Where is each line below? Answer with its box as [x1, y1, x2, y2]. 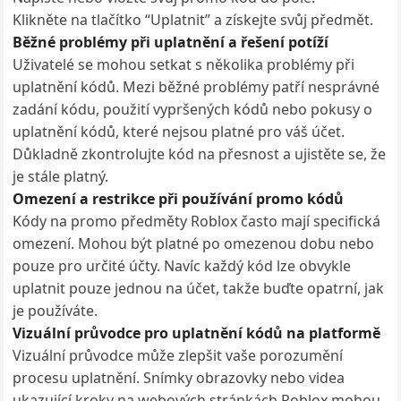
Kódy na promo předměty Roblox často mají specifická [13, 211, 381, 231]
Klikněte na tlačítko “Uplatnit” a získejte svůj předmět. [13, 10, 374, 30]
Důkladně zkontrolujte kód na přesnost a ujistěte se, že [13, 144, 387, 164]
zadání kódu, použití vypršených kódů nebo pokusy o [13, 99, 373, 119]
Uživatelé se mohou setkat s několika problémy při [13, 55, 355, 74]
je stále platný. [13, 166, 109, 186]
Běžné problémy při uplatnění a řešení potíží [13, 32, 329, 52]
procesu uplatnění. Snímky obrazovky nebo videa [13, 368, 346, 388]
